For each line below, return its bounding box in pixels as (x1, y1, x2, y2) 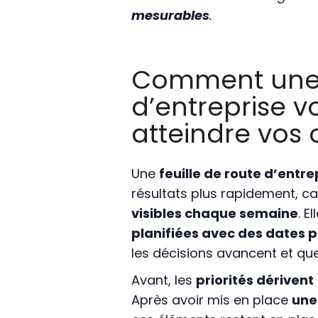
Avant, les (131, 271, 196, 290)
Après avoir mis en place (131, 291, 292, 309)
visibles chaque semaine (131, 204, 298, 223)
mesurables (131, 6, 209, 25)
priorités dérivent (195, 271, 314, 290)
